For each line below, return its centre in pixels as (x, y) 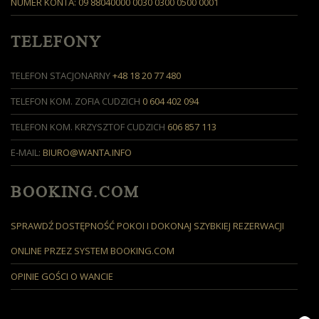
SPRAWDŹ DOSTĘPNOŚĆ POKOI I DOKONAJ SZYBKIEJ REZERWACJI (147, 226)
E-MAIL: (27, 153)
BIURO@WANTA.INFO (87, 153)
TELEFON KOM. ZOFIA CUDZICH (77, 101)
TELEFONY (56, 42)
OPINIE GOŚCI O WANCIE (62, 277)
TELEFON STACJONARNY (62, 76)
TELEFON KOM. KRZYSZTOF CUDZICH (89, 127)
